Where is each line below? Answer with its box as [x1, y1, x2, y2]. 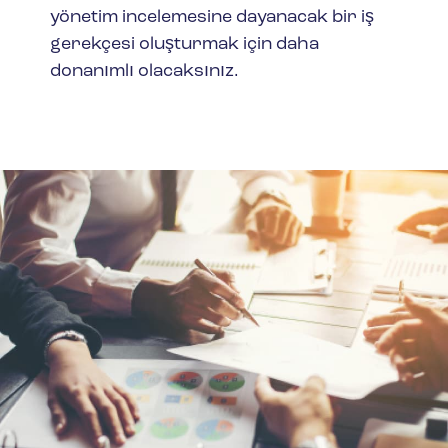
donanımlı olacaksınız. [50, 62, 239, 82]
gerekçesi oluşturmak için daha [50, 35, 319, 55]
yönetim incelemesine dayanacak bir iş [50, 8, 374, 28]
